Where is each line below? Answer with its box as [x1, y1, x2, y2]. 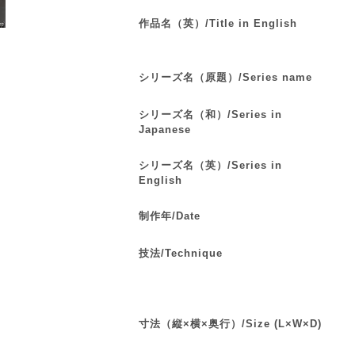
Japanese [139, 124, 191, 136]
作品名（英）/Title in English [139, 17, 297, 29]
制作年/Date [139, 210, 200, 222]
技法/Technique [139, 247, 223, 259]
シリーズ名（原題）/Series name [139, 71, 312, 83]
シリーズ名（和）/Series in [139, 109, 282, 120]
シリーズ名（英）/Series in [139, 159, 282, 171]
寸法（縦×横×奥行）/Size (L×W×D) [139, 318, 322, 330]
